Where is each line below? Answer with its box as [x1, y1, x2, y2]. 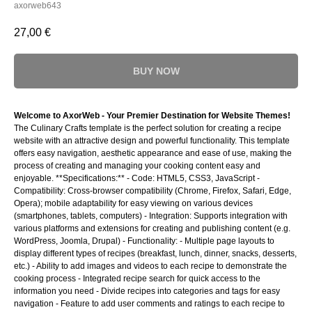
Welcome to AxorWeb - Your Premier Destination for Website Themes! [14, 111, 290, 121]
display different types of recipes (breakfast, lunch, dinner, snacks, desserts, [14, 249, 297, 259]
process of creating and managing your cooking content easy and [14, 161, 260, 171]
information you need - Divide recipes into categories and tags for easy [14, 286, 280, 297]
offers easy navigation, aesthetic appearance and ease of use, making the [14, 148, 292, 159]
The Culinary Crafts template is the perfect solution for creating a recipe [14, 123, 281, 134]
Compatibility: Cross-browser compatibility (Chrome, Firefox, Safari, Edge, [14, 186, 291, 196]
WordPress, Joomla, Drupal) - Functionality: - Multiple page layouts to [14, 236, 274, 247]
